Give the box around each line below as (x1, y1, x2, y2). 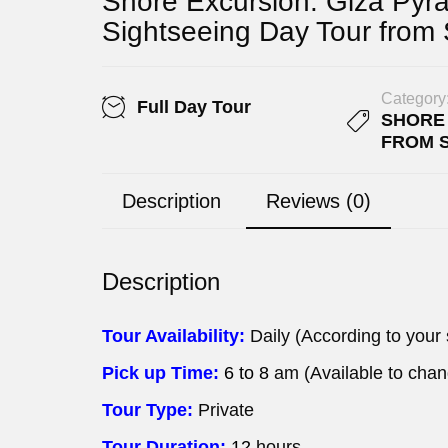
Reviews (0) (266, 190, 371, 213)
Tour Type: (102, 400, 198, 421)
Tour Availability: (102, 326, 245, 347)
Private (198, 400, 254, 421)
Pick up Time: (102, 363, 224, 384)
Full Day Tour (137, 97, 251, 118)
